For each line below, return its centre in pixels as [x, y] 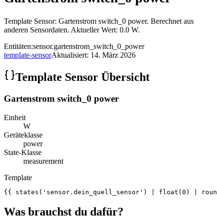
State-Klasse [23, 152]
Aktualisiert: [71, 55]
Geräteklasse [23, 135]
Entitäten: [18, 46]
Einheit [15, 117]
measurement [43, 161]
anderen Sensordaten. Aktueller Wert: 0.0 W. [72, 30]
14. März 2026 [113, 55]
